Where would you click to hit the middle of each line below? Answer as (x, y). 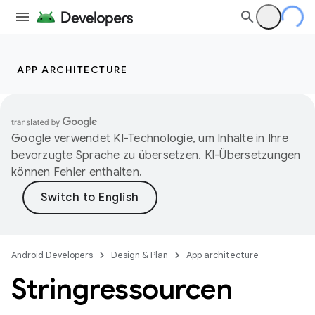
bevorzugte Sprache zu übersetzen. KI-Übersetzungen (156, 155)
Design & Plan (140, 255)
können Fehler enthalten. (77, 172)
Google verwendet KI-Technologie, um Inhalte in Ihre (150, 139)
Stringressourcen (122, 289)
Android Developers (52, 255)
